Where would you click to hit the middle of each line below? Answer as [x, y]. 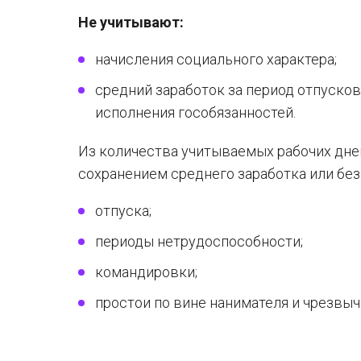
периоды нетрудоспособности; [199, 241]
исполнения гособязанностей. [195, 112]
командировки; [146, 272]
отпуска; [123, 211]
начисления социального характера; [216, 59]
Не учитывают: [131, 22]
